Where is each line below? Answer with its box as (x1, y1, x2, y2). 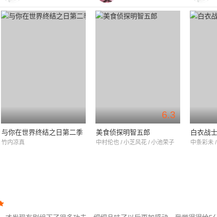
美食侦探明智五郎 (96, 128, 150, 136)
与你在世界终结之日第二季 (1, 128, 83, 136)
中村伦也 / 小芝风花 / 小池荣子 (96, 139, 174, 146)
